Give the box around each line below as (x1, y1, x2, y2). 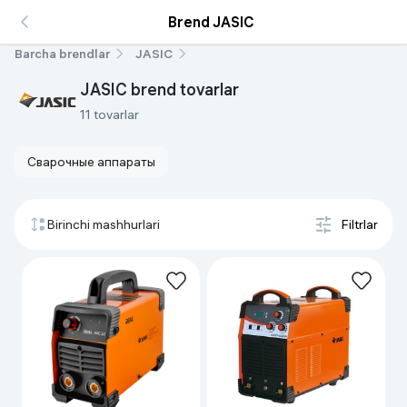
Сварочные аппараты (27, 154, 155, 170)
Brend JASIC (167, 13, 254, 31)
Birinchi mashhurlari (47, 216, 160, 233)
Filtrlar (342, 216, 378, 233)
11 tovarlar (80, 106, 139, 123)
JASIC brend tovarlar (80, 79, 239, 100)
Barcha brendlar (15, 45, 110, 62)
